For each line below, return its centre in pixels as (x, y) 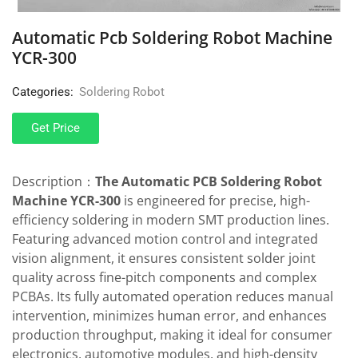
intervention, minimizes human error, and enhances (169, 315)
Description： (54, 181)
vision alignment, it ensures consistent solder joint (164, 258)
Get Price (56, 127)
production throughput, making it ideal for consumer (172, 334)
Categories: (43, 91)
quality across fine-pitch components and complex (164, 277)
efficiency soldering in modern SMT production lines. (171, 219)
